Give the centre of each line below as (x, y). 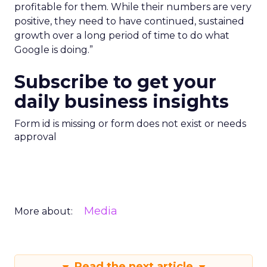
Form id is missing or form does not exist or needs (130, 124)
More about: (44, 211)
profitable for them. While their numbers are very (133, 7)
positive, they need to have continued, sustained (129, 21)
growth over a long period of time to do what (122, 35)
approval (35, 137)
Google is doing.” (54, 50)
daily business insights (122, 102)
